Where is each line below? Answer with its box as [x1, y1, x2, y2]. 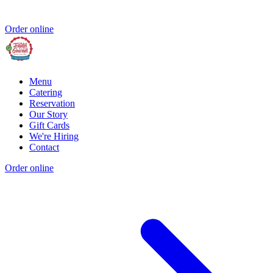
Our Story [29, 108, 68, 119]
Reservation [29, 97, 75, 108]
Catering [29, 87, 62, 97]
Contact [29, 141, 59, 152]
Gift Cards [29, 119, 69, 130]
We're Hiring [29, 130, 79, 141]
